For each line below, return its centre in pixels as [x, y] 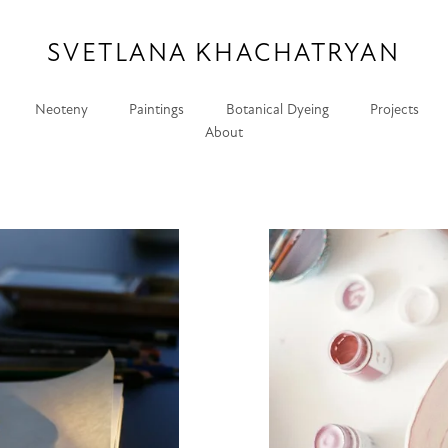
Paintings [157, 110]
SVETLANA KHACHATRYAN [224, 53]
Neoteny [61, 110]
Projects [395, 110]
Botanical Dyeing [277, 110]
